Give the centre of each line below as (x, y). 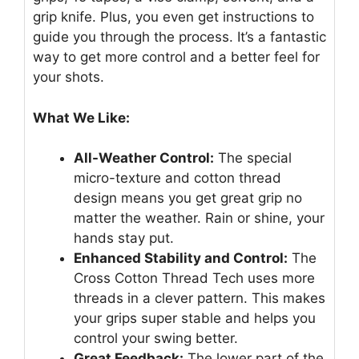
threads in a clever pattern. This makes (200, 298)
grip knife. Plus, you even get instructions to (173, 17)
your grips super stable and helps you (195, 319)
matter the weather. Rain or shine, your (199, 218)
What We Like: (81, 117)
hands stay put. (124, 238)
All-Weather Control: (144, 158)
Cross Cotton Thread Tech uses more (194, 278)
